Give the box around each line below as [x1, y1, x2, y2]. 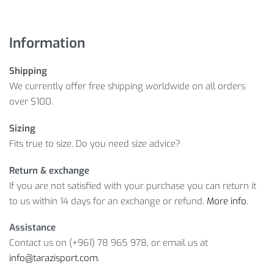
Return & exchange [9, 164, 89, 177]
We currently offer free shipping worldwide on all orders [9, 80, 245, 93]
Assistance [9, 221, 56, 234]
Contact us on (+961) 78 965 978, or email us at [9, 237, 208, 250]
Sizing [9, 122, 35, 135]
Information [9, 33, 85, 52]
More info [207, 194, 246, 207]
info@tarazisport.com [9, 252, 98, 265]
